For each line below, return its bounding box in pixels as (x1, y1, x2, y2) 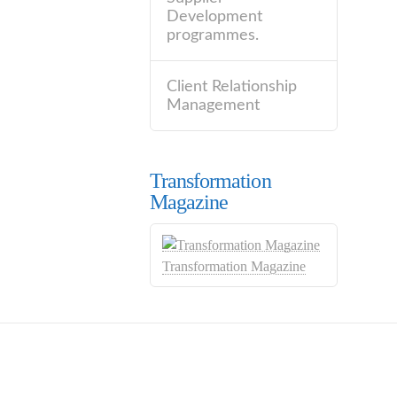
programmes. (166, 27, 259, 43)
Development (166, 8, 262, 24)
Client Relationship (166, 78, 297, 94)
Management (166, 97, 260, 113)
